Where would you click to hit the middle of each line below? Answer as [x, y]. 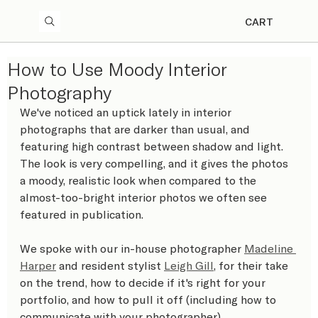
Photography [59, 92]
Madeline [270, 248]
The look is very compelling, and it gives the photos [155, 163]
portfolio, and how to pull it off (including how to [149, 299]
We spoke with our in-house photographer [132, 248]
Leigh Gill [189, 265]
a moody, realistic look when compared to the [139, 180]
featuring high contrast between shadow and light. [153, 146]
